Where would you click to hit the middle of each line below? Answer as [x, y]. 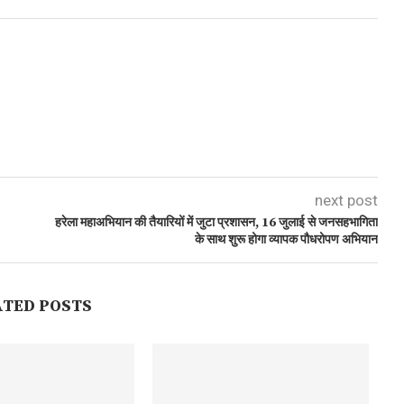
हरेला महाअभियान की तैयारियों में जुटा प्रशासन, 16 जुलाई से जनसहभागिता [216, 223]
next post [346, 200]
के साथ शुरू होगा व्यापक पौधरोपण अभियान [286, 240]
